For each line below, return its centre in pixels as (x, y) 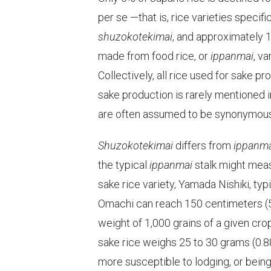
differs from (203, 146)
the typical (124, 165)
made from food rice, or (154, 56)
